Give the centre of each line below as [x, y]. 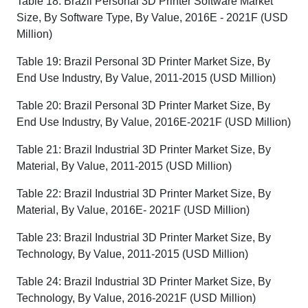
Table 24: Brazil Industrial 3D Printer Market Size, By [144, 282]
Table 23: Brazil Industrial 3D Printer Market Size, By [144, 238]
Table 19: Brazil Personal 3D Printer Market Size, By [143, 62]
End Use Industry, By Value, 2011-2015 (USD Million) [146, 78]
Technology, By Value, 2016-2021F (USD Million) [136, 298]
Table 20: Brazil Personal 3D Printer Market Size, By [143, 106]
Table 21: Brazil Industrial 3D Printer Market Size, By [144, 150]
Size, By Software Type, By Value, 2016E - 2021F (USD [152, 18]
